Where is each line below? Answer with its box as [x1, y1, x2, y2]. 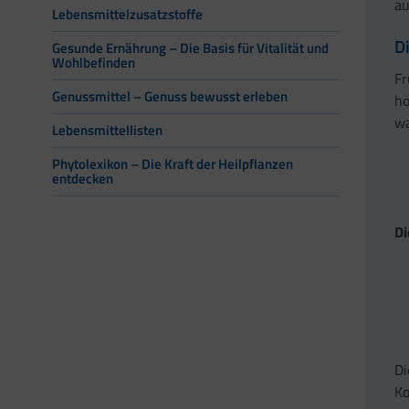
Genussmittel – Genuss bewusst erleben [52, 86, 288, 108]
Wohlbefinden [52, 52, 135, 74]
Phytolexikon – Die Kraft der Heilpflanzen [52, 153, 293, 175]
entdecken [52, 168, 113, 190]
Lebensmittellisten [52, 120, 163, 142]
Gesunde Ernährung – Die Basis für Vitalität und [52, 37, 329, 59]
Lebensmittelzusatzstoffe [52, 4, 203, 26]
